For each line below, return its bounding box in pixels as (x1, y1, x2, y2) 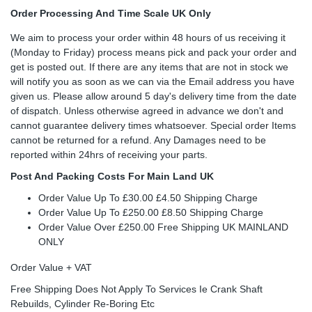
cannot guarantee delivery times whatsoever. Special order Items (10, 119, 296, 131)
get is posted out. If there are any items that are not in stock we (10, 61, 288, 72)
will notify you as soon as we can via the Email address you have (10, 75, 295, 87)
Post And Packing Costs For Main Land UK (10, 170, 214, 182)
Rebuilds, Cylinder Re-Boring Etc (10, 297, 155, 309)
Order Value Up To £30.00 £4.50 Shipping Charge (38, 192, 258, 203)
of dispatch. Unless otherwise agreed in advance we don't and (10, 104, 283, 116)
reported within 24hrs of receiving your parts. (10, 148, 208, 160)
